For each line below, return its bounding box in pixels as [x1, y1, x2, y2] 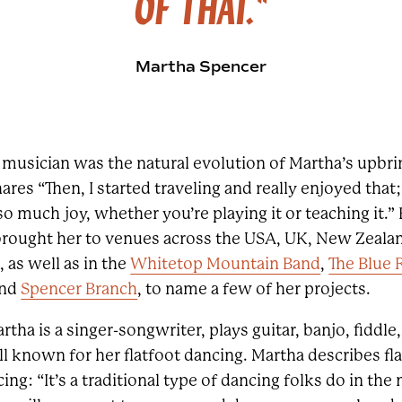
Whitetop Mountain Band [130, 255, 321, 273]
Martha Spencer [135, 57, 267, 76]
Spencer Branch [21, 280, 138, 298]
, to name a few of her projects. [137, 280, 371, 298]
